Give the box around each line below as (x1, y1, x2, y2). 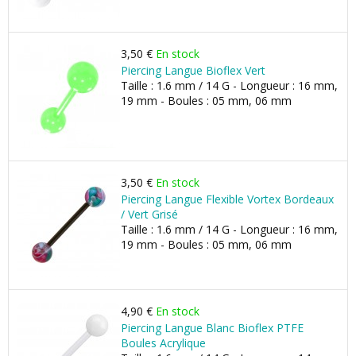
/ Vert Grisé (121, 207, 178, 222)
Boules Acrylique (121, 335, 206, 350)
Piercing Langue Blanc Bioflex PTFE (121, 320, 304, 335)
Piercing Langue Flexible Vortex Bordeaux (121, 192, 334, 207)
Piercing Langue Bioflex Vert (121, 63, 265, 78)
